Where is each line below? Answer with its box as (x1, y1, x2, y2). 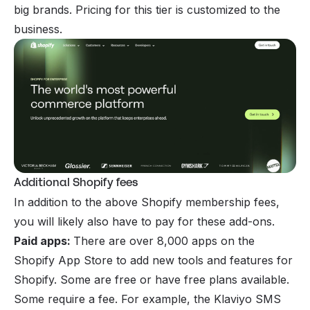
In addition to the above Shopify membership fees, (14, 195, 280, 210)
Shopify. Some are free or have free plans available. (14, 273, 289, 287)
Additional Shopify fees (14, 174, 140, 191)
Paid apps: (14, 234, 73, 248)
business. (14, 21, 62, 36)
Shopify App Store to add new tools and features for (14, 253, 293, 268)
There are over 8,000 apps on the (73, 234, 255, 248)
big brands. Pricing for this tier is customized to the (14, 2, 280, 17)
